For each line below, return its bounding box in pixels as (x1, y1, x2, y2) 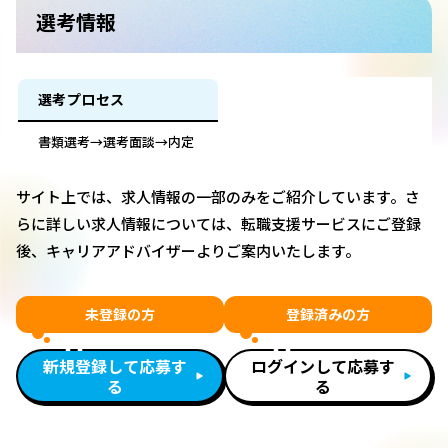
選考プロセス (38, 89, 125, 110)
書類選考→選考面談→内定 (38, 132, 194, 152)
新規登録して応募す (43, 354, 187, 379)
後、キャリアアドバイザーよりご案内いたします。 (16, 240, 360, 262)
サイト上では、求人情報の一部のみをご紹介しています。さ (16, 186, 420, 208)
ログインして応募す (251, 354, 395, 379)
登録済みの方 (286, 304, 370, 325)
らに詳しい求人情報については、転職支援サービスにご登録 (16, 213, 421, 235)
